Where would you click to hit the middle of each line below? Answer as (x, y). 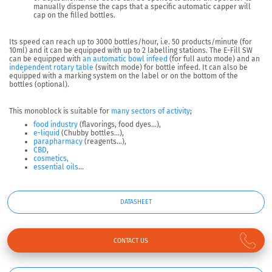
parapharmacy (58, 142)
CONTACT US (131, 241)
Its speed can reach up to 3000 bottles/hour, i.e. (90, 42)
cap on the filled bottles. (74, 15)
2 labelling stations (174, 51)
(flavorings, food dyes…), (119, 125)
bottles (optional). (39, 85)
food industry (56, 125)
